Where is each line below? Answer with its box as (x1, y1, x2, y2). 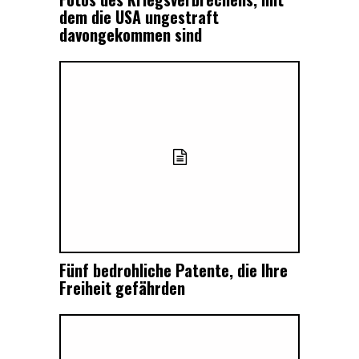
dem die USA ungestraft (59, 5, 219, 30)
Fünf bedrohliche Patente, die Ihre (59, 258, 288, 283)
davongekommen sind (59, 22, 202, 47)
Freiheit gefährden (59, 276, 185, 301)
